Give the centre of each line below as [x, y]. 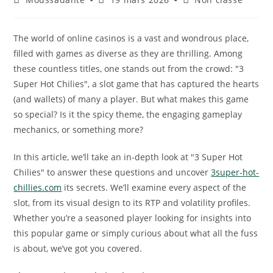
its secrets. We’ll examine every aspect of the [154, 187]
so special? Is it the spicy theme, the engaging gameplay [128, 114]
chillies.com [38, 187]
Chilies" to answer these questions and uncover [112, 172]
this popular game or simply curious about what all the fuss [136, 233]
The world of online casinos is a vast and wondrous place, [131, 38]
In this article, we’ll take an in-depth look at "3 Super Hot [128, 157]
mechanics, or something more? [79, 129]
